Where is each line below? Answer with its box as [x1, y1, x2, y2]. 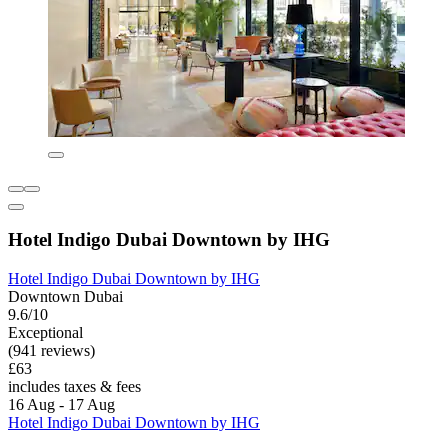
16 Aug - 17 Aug [8, 396, 115, 414]
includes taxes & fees [8, 378, 141, 396]
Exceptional [8, 324, 83, 342]
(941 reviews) [8, 342, 95, 360]
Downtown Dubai [8, 288, 123, 306]
